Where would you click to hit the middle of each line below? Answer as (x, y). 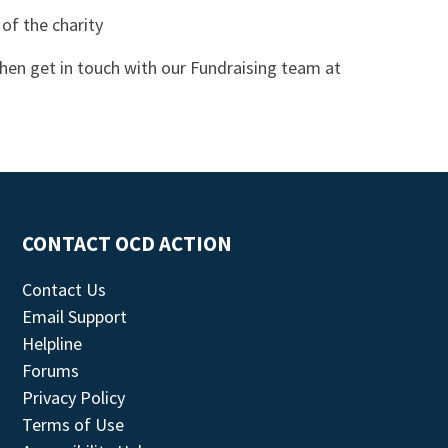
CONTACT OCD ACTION (127, 244)
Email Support (75, 317)
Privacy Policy (74, 398)
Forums (51, 371)
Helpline (52, 344)
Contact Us (64, 290)
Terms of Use (73, 425)
